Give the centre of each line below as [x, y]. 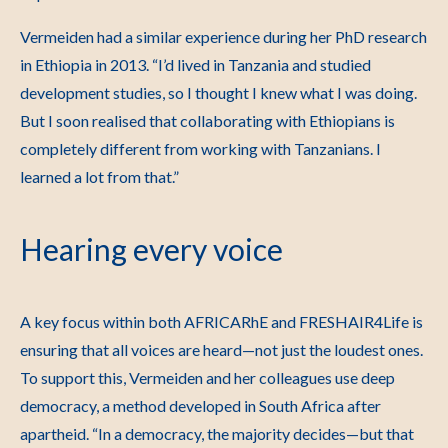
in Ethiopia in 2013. [86, 64]
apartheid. [56, 433]
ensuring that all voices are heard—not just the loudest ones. [221, 349]
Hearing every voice [151, 249]
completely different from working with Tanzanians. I [200, 148]
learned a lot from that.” [99, 176]
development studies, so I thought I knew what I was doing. [218, 92]
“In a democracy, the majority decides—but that [253, 433]
